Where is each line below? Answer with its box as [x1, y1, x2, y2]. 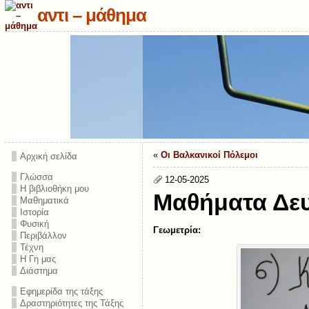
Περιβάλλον [19, 230, 67, 241]
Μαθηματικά [19, 195, 69, 206]
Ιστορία [19, 207, 49, 217]
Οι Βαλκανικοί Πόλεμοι [160, 150, 258, 160]
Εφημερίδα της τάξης [19, 286, 103, 297]
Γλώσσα [19, 172, 53, 182]
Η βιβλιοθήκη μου [19, 183, 89, 194]
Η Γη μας [19, 254, 56, 264]
